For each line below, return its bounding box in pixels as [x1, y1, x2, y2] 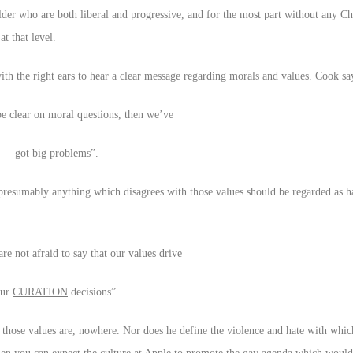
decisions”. [68, 285, 119, 298]
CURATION [13, 285, 68, 298]
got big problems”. [15, 147, 98, 159]
